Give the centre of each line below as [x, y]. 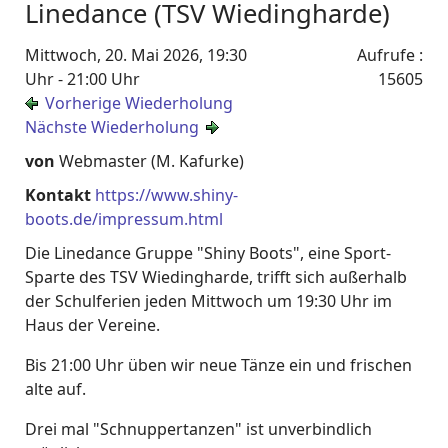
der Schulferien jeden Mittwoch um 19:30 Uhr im [208, 301]
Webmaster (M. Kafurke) [151, 161]
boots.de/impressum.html [124, 219]
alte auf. [55, 389]
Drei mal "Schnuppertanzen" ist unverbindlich [198, 429]
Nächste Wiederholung [112, 127]
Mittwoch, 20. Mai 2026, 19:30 [136, 55]
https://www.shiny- [166, 195]
